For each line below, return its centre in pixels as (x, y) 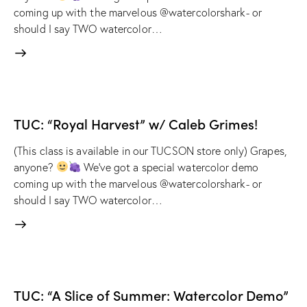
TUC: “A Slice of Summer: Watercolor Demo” (151, 294)
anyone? (35, 167)
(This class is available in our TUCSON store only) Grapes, (150, 150)
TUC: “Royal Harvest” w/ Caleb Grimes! (136, 123)
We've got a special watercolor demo (170, 167)
